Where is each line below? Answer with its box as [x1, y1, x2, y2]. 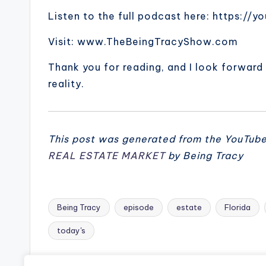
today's [57, 226, 85, 236]
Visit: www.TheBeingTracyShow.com [48, 36, 238, 48]
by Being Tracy [165, 150, 243, 162]
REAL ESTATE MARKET [48, 150, 165, 162]
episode [123, 202, 154, 213]
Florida [224, 202, 251, 213]
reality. [48, 78, 84, 90]
